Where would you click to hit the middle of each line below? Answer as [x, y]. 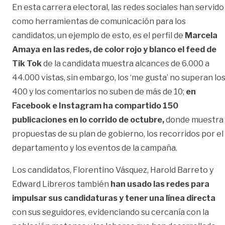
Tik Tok [27, 63]
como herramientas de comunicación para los [99, 21]
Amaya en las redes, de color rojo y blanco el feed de [114, 49]
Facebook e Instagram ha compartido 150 [95, 105]
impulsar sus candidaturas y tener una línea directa [114, 198]
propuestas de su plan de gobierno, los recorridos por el [118, 134]
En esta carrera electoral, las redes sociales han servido [118, 7]
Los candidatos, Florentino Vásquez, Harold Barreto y [113, 170]
